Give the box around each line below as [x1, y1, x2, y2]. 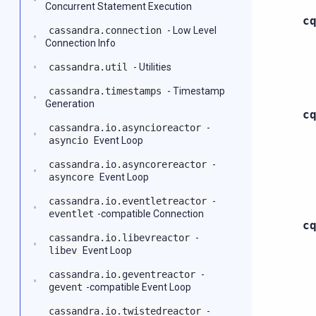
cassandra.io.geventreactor [49, 269, 195, 280]
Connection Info [45, 37, 116, 49]
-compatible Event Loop [86, 281, 191, 293]
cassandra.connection [49, 25, 162, 36]
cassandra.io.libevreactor [49, 232, 190, 243]
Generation [45, 98, 95, 109]
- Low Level [165, 25, 217, 36]
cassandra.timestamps [49, 85, 162, 97]
